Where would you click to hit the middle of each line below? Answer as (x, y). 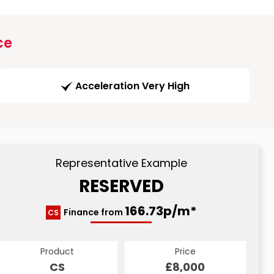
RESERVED (121, 187)
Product (57, 252)
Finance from (94, 213)
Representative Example (121, 163)
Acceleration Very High (132, 86)
